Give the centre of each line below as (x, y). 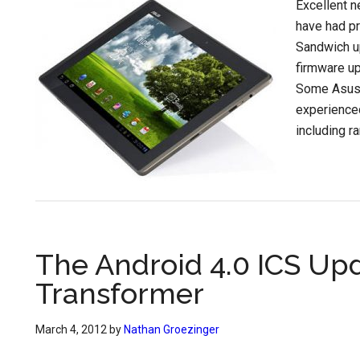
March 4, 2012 (71, 329)
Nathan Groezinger (172, 329)
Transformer (120, 293)
